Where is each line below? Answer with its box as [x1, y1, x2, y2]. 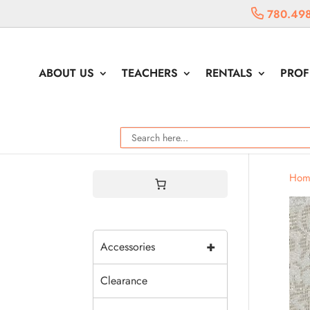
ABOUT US [39, 65, 95, 81]
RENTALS [206, 65, 253, 81]
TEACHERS [122, 65, 179, 81]
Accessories [100, 239, 156, 255]
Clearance [100, 273, 148, 289]
